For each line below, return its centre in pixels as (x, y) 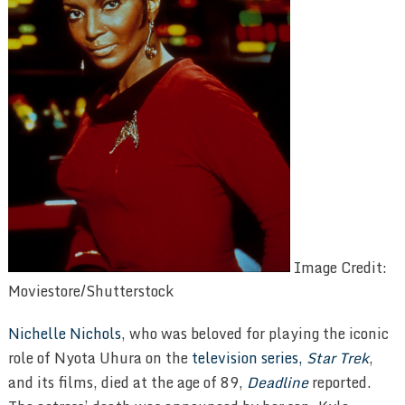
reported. (341, 383)
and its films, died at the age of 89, (127, 383)
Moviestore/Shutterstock (90, 292)
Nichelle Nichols (64, 334)
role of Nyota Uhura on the (99, 358)
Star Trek (337, 358)
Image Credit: (340, 267)
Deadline (277, 383)
